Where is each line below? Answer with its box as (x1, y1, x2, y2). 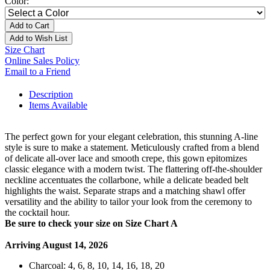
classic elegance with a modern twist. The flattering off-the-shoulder (5, 164, 262, 175)
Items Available (29, 100, 87, 111)
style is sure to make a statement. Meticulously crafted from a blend (5, 142, 259, 153)
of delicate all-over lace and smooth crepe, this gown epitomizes (5, 153, 247, 164)
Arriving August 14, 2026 (5, 240, 108, 251)
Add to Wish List (10, 34, 67, 43)
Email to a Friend (5, 66, 71, 77)
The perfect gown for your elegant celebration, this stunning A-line (5, 131, 258, 142)
